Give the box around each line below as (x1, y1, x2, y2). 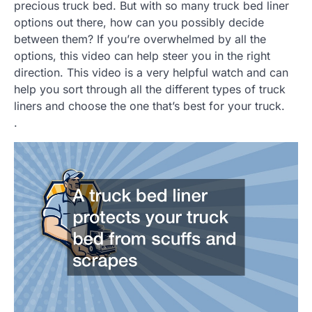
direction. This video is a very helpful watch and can (14, 65, 288, 79)
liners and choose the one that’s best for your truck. (14, 98, 285, 113)
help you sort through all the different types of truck (14, 81, 286, 96)
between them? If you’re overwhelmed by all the (14, 31, 266, 46)
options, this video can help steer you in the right (14, 48, 270, 63)
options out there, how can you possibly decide (14, 15, 264, 29)
